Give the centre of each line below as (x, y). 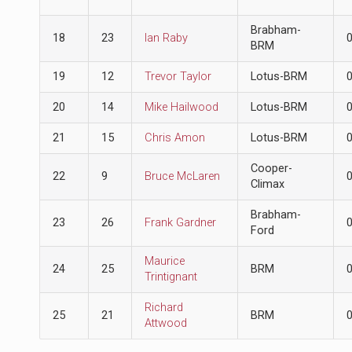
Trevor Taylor (178, 76)
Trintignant (170, 277)
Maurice (164, 261)
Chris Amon (174, 137)
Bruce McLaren (182, 176)
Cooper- (271, 168)
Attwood (165, 323)
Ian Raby (166, 38)
